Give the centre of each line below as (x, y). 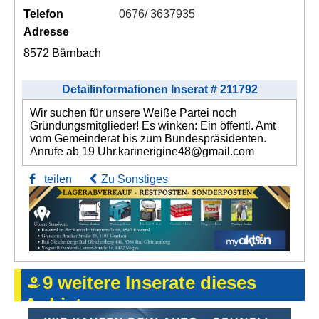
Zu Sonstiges (135, 179)
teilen (54, 179)
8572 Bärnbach (62, 53)
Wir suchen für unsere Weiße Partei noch (134, 113)
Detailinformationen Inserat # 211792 (159, 89)
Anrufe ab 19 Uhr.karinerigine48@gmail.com (142, 151)
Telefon (43, 14)
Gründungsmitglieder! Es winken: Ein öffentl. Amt (153, 125)
